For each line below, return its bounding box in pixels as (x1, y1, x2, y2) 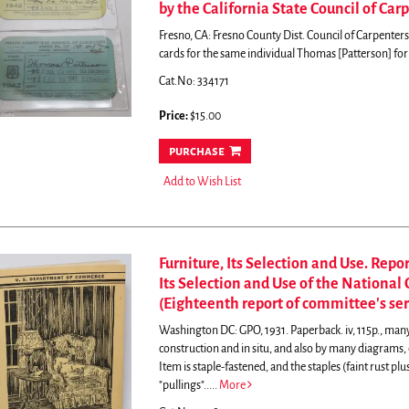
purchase (168, 144, 225, 158)
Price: (158, 110, 190, 122)
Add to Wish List (163, 175, 241, 188)
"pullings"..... (158, 379, 219, 392)
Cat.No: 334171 (158, 75, 229, 88)
